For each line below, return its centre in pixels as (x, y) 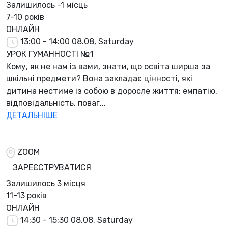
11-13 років (26, 196)
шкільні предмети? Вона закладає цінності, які (99, 79)
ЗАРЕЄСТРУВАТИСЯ (52, 168)
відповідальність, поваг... (56, 103)
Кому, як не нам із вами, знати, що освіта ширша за (108, 67)
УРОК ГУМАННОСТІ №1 (50, 54)
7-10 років (25, 17)
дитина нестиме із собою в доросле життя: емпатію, (112, 91)
